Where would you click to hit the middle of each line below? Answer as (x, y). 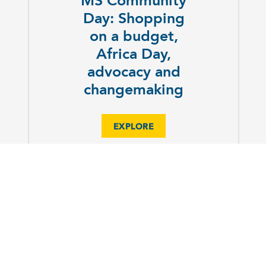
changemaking (134, 91)
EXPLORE (134, 127)
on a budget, (134, 37)
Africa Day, (134, 55)
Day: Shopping (134, 20)
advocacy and (134, 73)
